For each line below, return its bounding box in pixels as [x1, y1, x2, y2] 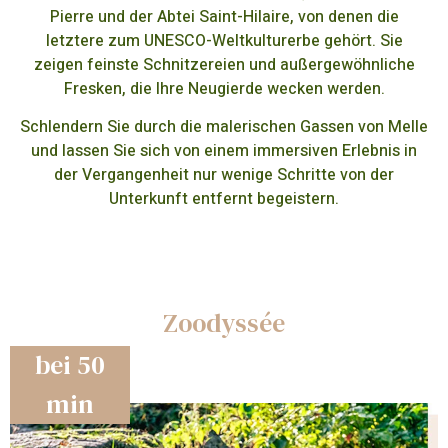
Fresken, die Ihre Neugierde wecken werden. [63, 76, 385, 101]
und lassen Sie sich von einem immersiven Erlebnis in [31, 139, 417, 164]
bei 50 [35, 346, 105, 383]
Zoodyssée [163, 304, 285, 341]
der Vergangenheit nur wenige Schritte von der [54, 163, 394, 188]
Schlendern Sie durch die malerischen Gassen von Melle [20, 115, 428, 140]
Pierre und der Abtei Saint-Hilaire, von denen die [49, 4, 399, 29]
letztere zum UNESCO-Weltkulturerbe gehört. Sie [45, 28, 403, 53]
